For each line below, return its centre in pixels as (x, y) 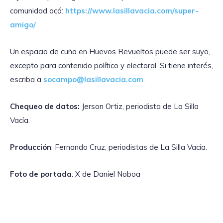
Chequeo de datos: (46, 106)
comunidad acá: (38, 10)
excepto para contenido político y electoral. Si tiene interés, (111, 65)
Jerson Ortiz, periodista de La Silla (140, 106)
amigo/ (23, 24)
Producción (31, 147)
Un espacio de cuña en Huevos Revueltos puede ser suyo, (110, 51)
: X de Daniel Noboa (106, 174)
